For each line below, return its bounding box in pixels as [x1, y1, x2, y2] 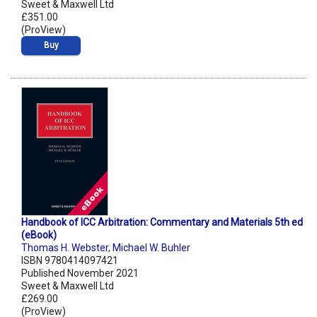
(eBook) [21, 229, 57, 241]
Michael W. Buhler [113, 242, 190, 254]
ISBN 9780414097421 [21, 255, 118, 267]
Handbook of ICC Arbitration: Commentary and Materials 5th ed [21, 217, 303, 229]
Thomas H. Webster [21, 242, 108, 254]
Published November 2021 [21, 267, 139, 279]
